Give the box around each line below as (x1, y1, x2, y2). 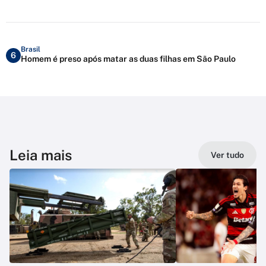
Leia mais (9, 147, 72, 164)
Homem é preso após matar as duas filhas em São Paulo (21, 53, 236, 64)
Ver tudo (211, 150, 244, 160)
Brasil (21, 45, 40, 53)
